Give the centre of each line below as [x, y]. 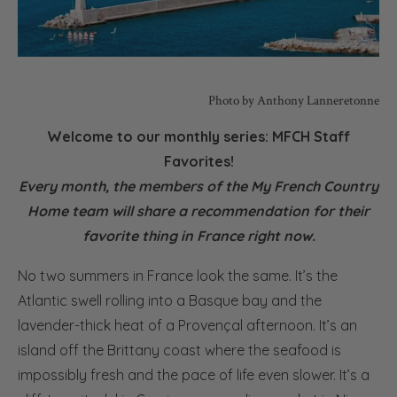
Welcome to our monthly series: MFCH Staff [198, 137]
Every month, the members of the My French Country [198, 187]
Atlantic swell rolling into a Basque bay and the [170, 301]
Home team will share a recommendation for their [198, 211]
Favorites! [198, 162]
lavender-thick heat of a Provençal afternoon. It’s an [187, 326]
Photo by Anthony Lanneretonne [294, 101]
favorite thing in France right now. [198, 236]
